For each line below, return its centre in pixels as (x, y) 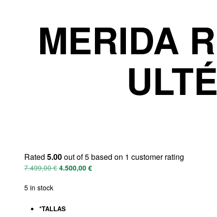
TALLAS (54, 208)
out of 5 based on (93, 156)
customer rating (157, 156)
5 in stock (39, 187)
